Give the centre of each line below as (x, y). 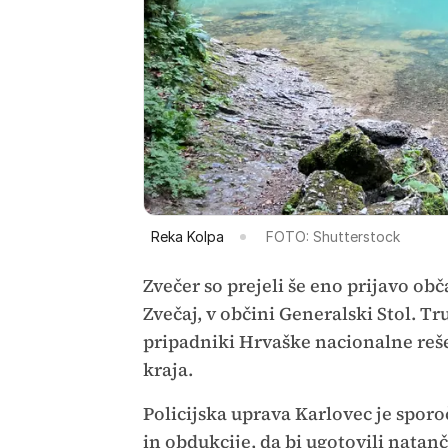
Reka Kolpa (187, 237)
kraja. (167, 370)
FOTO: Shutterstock (332, 237)
